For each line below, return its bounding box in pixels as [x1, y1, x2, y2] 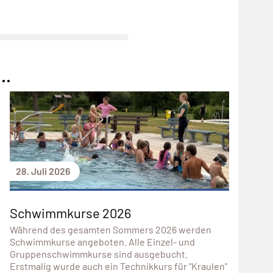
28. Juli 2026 [15, 165, 70, 177]
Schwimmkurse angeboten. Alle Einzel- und [9, 235, 195, 247]
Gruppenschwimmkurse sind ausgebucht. [9, 247, 188, 260]
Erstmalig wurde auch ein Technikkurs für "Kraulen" [9, 260, 227, 272]
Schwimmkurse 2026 [9, 204, 131, 221]
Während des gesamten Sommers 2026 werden [9, 223, 211, 235]
